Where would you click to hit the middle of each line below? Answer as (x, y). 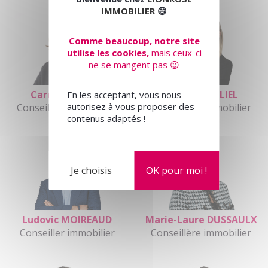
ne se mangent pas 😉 (134, 65)
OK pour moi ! (177, 170)
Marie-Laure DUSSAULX (201, 219)
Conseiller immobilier (67, 232)
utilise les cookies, (108, 53)
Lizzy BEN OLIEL (201, 94)
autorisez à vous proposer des (130, 106)
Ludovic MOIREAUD (67, 219)
